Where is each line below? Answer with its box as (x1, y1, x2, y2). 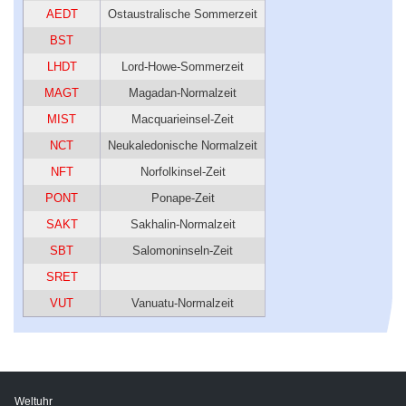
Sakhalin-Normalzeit (130, 217, 236, 231)
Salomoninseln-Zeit (132, 243, 233, 257)
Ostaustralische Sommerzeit (108, 6, 257, 21)
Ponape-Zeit (150, 190, 215, 205)
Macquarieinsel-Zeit (131, 111, 234, 126)
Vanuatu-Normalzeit (131, 295, 234, 310)
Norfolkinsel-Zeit (140, 164, 226, 179)
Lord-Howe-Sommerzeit (121, 59, 244, 73)
